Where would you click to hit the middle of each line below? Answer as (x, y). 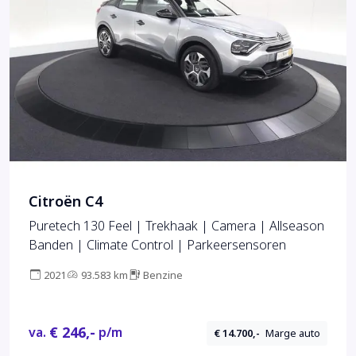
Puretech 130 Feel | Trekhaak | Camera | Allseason (176, 226)
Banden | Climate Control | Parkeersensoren (157, 246)
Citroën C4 (66, 202)
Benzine (163, 276)
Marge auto (293, 333)
